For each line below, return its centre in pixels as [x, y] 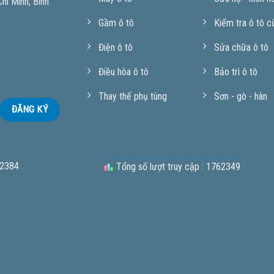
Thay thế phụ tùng [132, 96]
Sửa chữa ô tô [241, 47]
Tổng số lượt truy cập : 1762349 [177, 167]
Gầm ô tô [116, 23]
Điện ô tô [115, 47]
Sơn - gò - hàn [240, 96]
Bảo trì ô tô [235, 72]
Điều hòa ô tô [123, 72]
